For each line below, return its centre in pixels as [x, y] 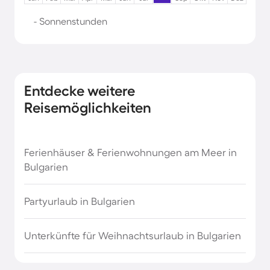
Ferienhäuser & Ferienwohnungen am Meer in [130, 152]
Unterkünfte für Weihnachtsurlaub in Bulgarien [133, 235]
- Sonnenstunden [71, 21]
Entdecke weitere [80, 91]
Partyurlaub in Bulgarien [80, 201]
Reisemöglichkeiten [88, 108]
